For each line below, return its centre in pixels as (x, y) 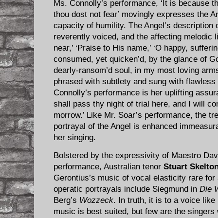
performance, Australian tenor (109, 166)
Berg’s (66, 200)
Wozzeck (96, 200)
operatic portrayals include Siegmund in (127, 189)
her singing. (75, 138)
